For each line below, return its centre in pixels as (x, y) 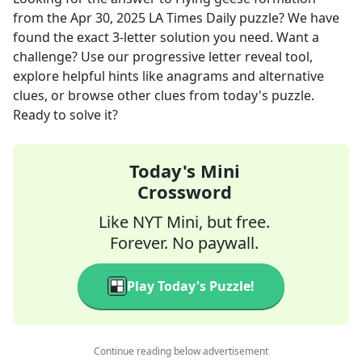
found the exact (63, 37)
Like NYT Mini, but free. (184, 222)
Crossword (184, 192)
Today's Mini (184, 170)
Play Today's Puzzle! (191, 286)
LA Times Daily (192, 18)
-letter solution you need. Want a (219, 37)
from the (42, 18)
